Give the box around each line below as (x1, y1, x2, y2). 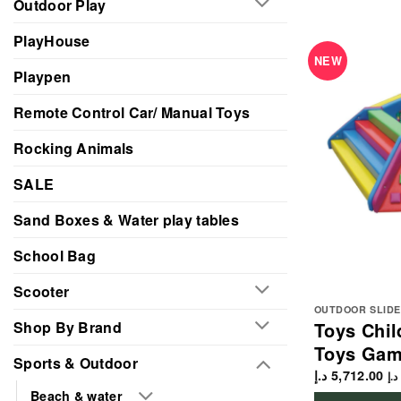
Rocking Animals (13, 137, 134, 158)
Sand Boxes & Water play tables (13, 209, 239, 230)
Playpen (13, 65, 72, 87)
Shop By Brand (13, 316, 122, 337)
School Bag (13, 244, 96, 266)
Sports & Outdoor (13, 352, 138, 373)
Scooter (13, 280, 70, 302)
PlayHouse (13, 30, 90, 51)
